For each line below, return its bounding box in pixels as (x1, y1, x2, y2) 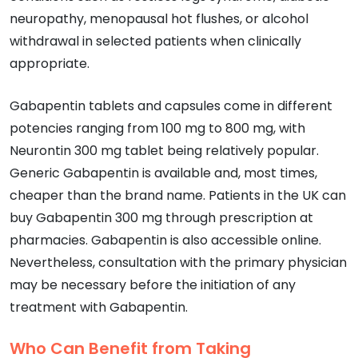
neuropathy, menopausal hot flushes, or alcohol (10, 9, 308, 28)
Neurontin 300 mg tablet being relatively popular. (10, 141, 319, 160)
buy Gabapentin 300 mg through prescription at (10, 208, 313, 227)
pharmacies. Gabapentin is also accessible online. (10, 230, 321, 249)
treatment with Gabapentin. (10, 297, 188, 316)
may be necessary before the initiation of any (10, 275, 296, 294)
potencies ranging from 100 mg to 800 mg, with (10, 118, 305, 137)
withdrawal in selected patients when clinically (10, 31, 301, 50)
